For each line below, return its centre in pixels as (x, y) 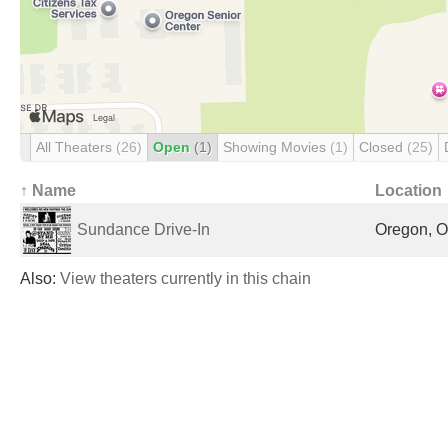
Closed (383, 147)
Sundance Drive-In (143, 229)
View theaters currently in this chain (185, 278)
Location (408, 190)
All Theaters (76, 147)
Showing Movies (276, 147)
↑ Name (48, 190)
